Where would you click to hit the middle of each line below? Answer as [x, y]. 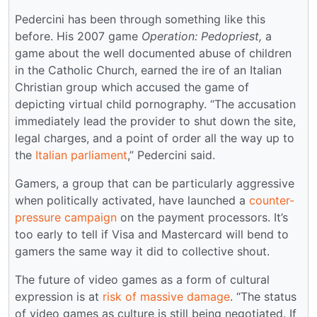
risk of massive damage [166, 296]
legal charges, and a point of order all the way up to [155, 138]
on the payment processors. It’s [202, 217]
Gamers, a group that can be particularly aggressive [155, 183]
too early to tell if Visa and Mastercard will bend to [152, 234]
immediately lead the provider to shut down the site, [155, 121]
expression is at [59, 296]
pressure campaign [66, 217]
